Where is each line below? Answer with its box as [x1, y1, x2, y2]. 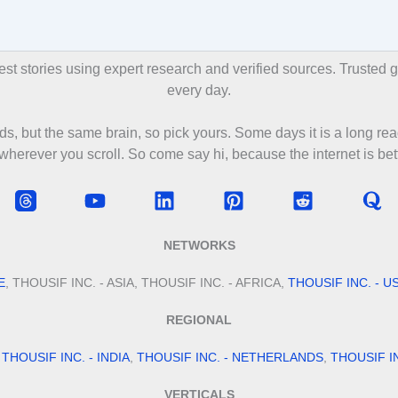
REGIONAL [166, 313, 232, 327]
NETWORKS [163, 238, 235, 252]
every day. [167, 83, 231, 98]
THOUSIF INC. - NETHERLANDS [136, 350, 323, 364]
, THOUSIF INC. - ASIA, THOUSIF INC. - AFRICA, [4, 275, 288, 290]
